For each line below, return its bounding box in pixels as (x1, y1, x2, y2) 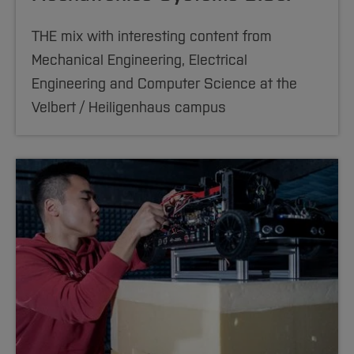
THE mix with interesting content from (32, 28, 272, 46)
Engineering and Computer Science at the (32, 75, 297, 93)
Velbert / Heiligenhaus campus (32, 99, 226, 117)
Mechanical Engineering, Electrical (32, 51, 247, 70)
